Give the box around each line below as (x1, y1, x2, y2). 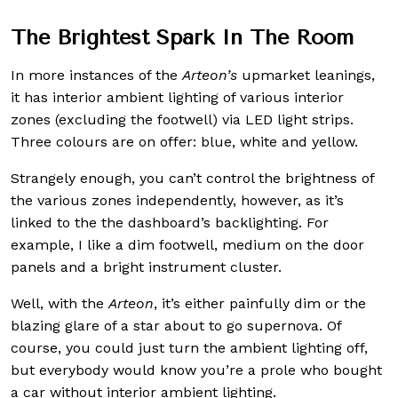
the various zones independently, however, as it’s (11, 191, 344, 209)
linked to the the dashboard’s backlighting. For (11, 213, 329, 231)
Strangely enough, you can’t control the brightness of (11, 169, 374, 187)
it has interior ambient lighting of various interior (11, 88, 344, 106)
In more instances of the (11, 66, 182, 84)
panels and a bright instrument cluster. (11, 258, 282, 275)
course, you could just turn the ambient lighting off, (11, 338, 368, 356)
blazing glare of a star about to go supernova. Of (11, 316, 341, 334)
